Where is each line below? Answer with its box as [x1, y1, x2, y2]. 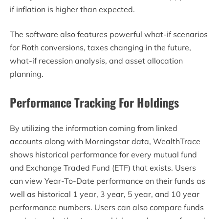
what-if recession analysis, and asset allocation [10, 56, 183, 66]
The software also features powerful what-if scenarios [10, 29, 208, 40]
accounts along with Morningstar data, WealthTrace [10, 136, 200, 147]
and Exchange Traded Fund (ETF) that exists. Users [10, 163, 196, 173]
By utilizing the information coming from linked [10, 123, 177, 133]
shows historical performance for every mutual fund [10, 150, 197, 160]
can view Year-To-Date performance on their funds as [10, 176, 205, 186]
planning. [10, 69, 44, 79]
